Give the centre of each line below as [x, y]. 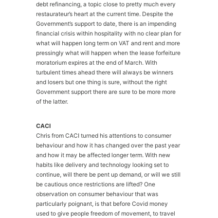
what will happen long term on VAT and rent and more [108, 43]
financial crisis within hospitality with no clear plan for [109, 33]
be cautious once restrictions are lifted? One [96, 184]
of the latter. [52, 101]
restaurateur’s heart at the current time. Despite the [105, 14]
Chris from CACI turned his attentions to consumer [104, 136]
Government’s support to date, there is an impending [106, 24]
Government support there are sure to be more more [106, 92]
